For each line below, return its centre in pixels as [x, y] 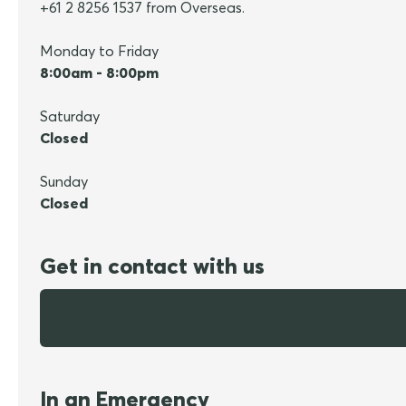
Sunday [64, 182]
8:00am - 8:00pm [99, 73]
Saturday [70, 116]
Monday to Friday [99, 51]
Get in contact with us [152, 266]
